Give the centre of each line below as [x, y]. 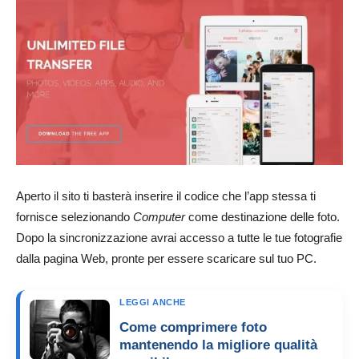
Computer [159, 216]
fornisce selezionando [75, 216]
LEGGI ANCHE [153, 302]
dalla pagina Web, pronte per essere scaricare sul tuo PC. [166, 258]
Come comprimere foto [193, 327]
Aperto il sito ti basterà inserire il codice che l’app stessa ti [166, 196]
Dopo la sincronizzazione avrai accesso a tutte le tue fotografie [179, 237]
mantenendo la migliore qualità [218, 345]
